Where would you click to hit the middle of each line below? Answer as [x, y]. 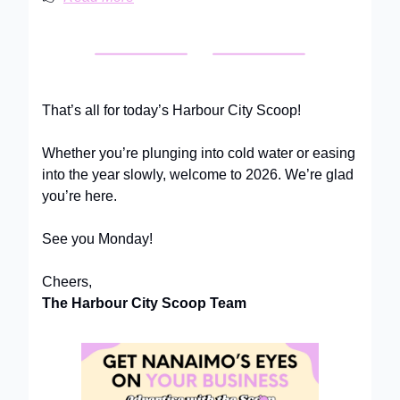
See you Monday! [97, 238]
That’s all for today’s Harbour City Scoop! [171, 110]
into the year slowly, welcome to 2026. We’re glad [198, 174]
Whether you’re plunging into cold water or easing [199, 153]
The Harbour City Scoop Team [144, 303]
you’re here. [79, 196]
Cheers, [67, 281]
